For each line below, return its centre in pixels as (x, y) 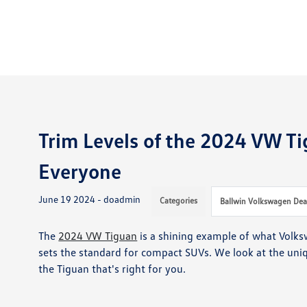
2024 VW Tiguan (98, 236)
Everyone (80, 171)
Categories (179, 200)
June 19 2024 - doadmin (90, 199)
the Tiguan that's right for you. (112, 269)
